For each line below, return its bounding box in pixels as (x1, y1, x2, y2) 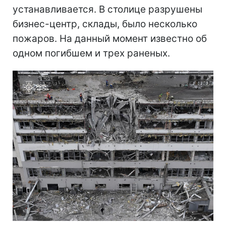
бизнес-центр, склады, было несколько (13, 18, 197, 30)
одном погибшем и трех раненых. (13, 47, 170, 59)
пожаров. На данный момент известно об (13, 32, 207, 44)
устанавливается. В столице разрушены (13, 3, 202, 15)
